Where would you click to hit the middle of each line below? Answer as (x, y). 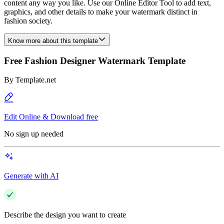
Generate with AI (31, 176)
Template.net (36, 80)
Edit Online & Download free (51, 117)
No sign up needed (34, 134)
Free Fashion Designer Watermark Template (95, 60)
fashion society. (28, 21)
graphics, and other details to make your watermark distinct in (101, 12)
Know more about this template (53, 41)
